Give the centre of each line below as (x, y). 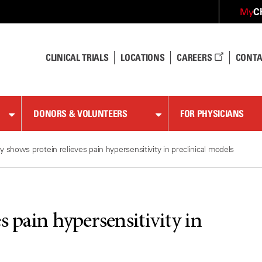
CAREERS (195, 57)
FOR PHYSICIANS (212, 113)
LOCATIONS (143, 57)
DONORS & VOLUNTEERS (80, 113)
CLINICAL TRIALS (77, 57)
